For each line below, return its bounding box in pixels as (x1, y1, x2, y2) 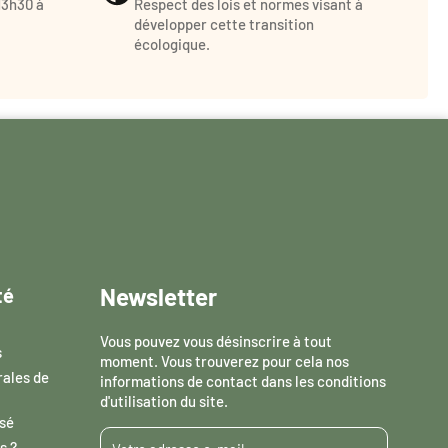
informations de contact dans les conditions (100, 371, 386, 390)
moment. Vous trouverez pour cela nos (100, 351, 349, 370)
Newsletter (100, 281, 217, 311)
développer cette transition (134, 15, 314, 34)
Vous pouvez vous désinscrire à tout (100, 331, 332, 350)
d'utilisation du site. (100, 391, 228, 410)
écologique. (134, 35, 210, 54)
